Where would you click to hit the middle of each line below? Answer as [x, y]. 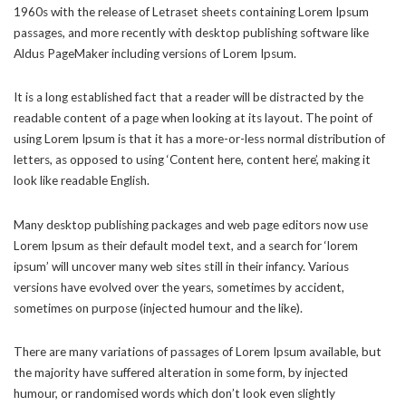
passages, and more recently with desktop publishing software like [191, 32]
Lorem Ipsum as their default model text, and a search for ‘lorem [186, 245]
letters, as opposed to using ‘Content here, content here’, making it [192, 159]
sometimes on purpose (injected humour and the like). [158, 308]
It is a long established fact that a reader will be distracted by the [188, 97]
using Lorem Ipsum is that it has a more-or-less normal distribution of [199, 139]
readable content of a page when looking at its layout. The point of [193, 118]
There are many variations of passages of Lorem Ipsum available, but [198, 352]
